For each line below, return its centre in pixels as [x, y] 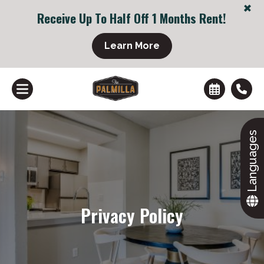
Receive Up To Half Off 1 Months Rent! [132, 18]
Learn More [132, 46]
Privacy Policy [132, 215]
